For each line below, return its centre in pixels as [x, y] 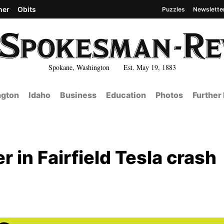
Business [78, 95]
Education [126, 95]
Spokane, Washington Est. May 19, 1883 [112, 67]
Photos [169, 95]
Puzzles [173, 9]
